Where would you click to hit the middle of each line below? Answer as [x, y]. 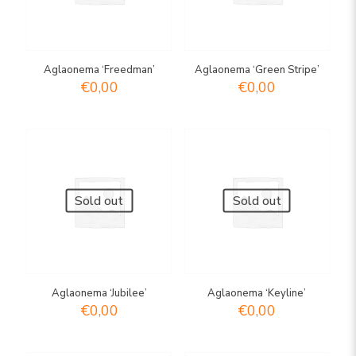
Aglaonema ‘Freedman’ [99, 70]
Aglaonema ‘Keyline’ [257, 294]
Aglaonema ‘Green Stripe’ [257, 70]
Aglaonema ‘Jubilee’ [99, 294]
